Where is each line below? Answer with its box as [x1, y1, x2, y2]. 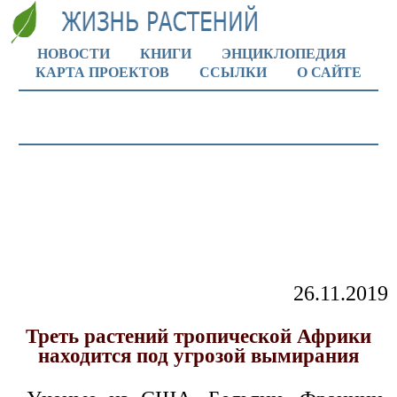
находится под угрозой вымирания [38, 345, 359, 368]
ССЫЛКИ [199, 65, 267, 80]
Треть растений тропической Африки [26, 325, 371, 348]
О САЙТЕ [297, 65, 362, 80]
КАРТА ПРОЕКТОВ [35, 65, 169, 80]
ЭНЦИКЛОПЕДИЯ [222, 46, 346, 61]
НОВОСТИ [37, 46, 110, 61]
